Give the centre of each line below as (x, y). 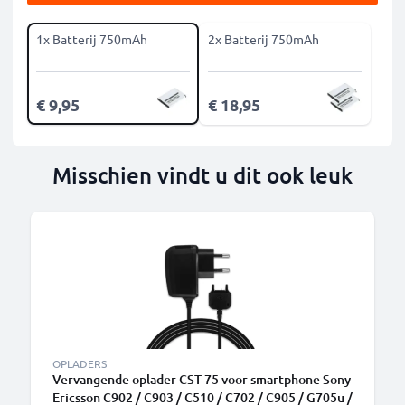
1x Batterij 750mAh (92, 39)
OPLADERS (80, 363)
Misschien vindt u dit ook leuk (202, 175)
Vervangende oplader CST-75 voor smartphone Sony (202, 379)
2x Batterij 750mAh (264, 39)
